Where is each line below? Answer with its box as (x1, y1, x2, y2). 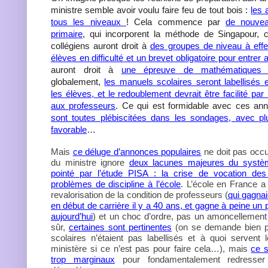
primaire (51, 29, 83, 39)
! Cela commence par (126, 17, 226, 27)
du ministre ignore (51, 157, 129, 167)
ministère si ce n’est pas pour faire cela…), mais (51, 243, 251, 254)
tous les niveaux (51, 17, 126, 27)
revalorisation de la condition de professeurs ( (51, 190, 229, 200)
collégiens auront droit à (51, 41, 150, 51)
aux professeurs (51, 100, 116, 111)
